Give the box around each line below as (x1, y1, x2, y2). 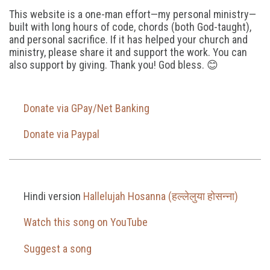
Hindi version (23, 190, 83, 203)
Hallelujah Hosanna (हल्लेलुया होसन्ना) (83, 190, 238, 203)
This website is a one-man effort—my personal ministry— (9, 8, 256, 20)
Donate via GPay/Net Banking (20, 102, 149, 115)
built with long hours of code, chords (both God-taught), (9, 20, 251, 33)
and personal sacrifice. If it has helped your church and (9, 33, 248, 46)
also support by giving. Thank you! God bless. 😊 (9, 58, 218, 71)
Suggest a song (20, 242, 92, 255)
